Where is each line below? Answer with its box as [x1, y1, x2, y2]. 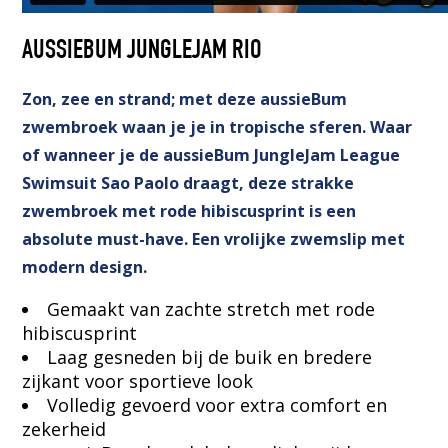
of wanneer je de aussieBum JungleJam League [22, 143, 401, 166]
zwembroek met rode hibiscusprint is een [22, 199, 357, 222]
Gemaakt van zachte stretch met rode [47, 296, 376, 321]
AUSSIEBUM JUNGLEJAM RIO [22, 38, 263, 66]
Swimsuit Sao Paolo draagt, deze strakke [22, 171, 355, 194]
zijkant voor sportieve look [22, 368, 254, 393]
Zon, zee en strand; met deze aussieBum [22, 87, 348, 110]
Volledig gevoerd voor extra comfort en [47, 392, 388, 417]
